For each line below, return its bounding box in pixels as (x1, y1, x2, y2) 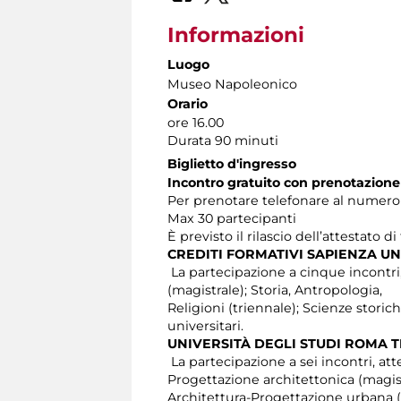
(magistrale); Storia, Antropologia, (167, 281, 382, 298)
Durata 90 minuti (167, 132, 278, 149)
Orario (167, 95, 208, 112)
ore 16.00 (167, 114, 224, 131)
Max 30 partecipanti (167, 209, 296, 226)
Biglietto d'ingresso (167, 155, 296, 172)
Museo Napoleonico (167, 75, 297, 92)
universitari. (167, 317, 243, 334)
